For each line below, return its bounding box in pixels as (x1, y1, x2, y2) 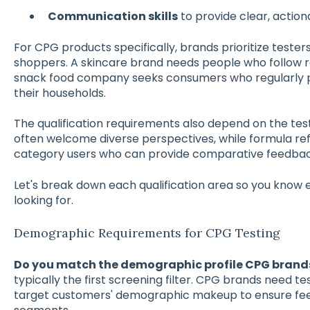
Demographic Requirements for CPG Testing (13, 225, 280, 241)
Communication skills (47, 8, 178, 25)
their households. (13, 84, 106, 101)
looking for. (13, 192, 73, 208)
